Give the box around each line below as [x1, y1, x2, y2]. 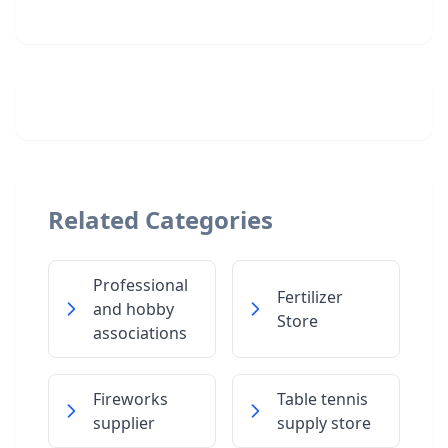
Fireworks [93, 388, 168, 410]
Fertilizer [277, 286, 343, 308]
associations [93, 322, 187, 344]
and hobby [93, 298, 174, 320]
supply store [277, 412, 371, 434]
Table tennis [277, 388, 368, 410]
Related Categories [48, 203, 273, 236]
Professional [93, 274, 188, 296]
